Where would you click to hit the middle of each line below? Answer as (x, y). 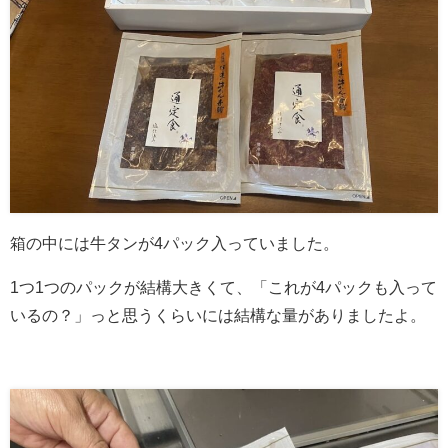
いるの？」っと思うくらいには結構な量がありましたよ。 (218, 315)
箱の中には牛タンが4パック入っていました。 (174, 243)
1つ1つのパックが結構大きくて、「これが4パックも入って (223, 287)
